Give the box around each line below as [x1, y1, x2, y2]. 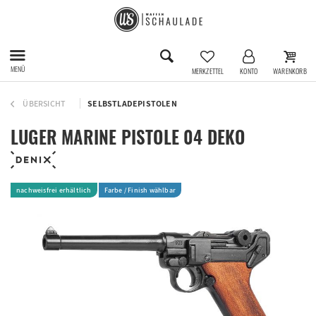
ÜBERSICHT [23, 98, 66, 109]
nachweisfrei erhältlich [16, 186, 92, 195]
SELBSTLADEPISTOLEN [87, 98, 177, 109]
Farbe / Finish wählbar [104, 186, 176, 195]
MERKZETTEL [191, 65, 224, 76]
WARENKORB [273, 65, 307, 76]
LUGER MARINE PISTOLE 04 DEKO [11, 123, 245, 150]
